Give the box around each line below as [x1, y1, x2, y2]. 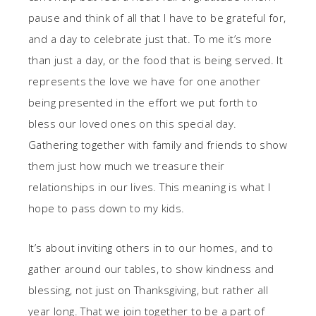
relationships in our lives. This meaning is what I [28, 179, 270, 194]
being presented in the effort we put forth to [28, 95, 257, 109]
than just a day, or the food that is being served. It [28, 52, 284, 67]
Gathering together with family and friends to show [28, 137, 287, 152]
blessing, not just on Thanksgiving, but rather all [28, 282, 268, 297]
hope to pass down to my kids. [28, 200, 185, 215]
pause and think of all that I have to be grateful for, [28, 10, 286, 25]
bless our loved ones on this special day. [28, 116, 237, 130]
